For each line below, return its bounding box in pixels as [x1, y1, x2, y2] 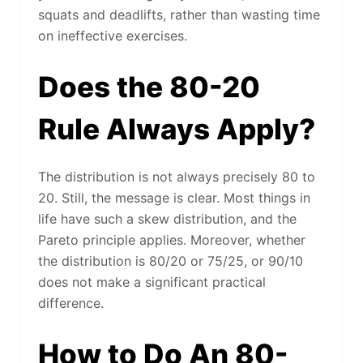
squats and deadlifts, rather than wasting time [37, 6, 320, 23]
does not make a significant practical [37, 274, 266, 291]
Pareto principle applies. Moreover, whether [37, 232, 305, 249]
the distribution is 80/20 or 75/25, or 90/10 [37, 253, 303, 270]
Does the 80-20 [37, 69, 260, 104]
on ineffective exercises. [37, 27, 187, 44]
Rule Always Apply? [37, 111, 315, 146]
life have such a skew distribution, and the [37, 211, 297, 228]
